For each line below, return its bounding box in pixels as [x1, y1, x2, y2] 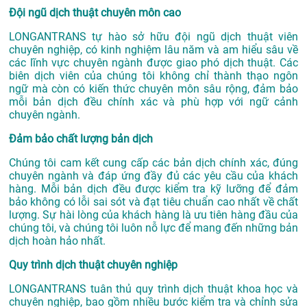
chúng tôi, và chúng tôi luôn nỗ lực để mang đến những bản [9, 221, 298, 235]
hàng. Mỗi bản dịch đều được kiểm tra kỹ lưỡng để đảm [9, 182, 298, 196]
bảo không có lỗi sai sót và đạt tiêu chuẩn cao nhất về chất [9, 195, 298, 209]
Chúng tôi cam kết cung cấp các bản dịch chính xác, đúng [9, 156, 298, 170]
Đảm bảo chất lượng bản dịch [9, 132, 153, 146]
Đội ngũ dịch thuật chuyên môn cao [9, 6, 181, 20]
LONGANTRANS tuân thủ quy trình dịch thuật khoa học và [9, 282, 298, 296]
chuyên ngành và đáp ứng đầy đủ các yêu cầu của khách [9, 169, 298, 183]
